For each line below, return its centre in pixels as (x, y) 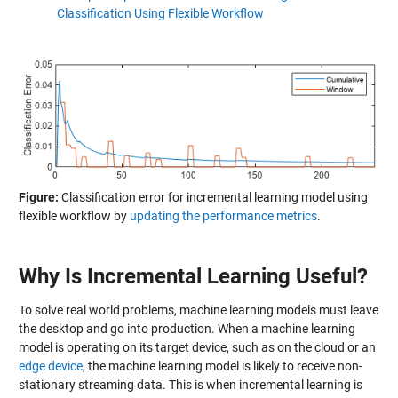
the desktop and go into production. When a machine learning (187, 328)
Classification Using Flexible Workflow (160, 13)
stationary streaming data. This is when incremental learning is (190, 384)
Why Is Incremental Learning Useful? (193, 276)
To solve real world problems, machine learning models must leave (198, 310)
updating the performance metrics (223, 216)
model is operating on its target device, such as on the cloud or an (197, 347)
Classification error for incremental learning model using (213, 198)
